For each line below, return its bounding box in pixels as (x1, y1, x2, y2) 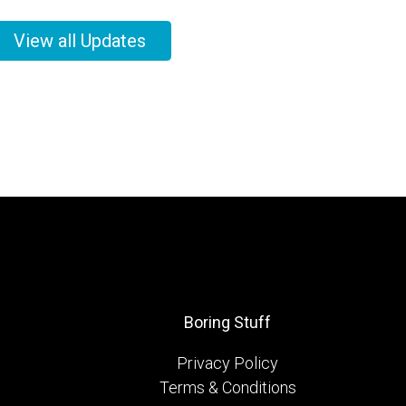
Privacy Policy (177, 353, 278, 372)
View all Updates (13, 29, 146, 52)
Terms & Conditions (159, 377, 296, 397)
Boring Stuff (184, 312, 271, 332)
